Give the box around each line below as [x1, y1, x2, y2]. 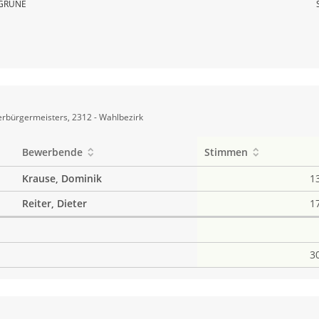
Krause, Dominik [21, 171, 102, 185]
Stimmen [204, 145, 248, 159]
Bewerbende [21, 145, 83, 159]
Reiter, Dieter [21, 196, 87, 210]
